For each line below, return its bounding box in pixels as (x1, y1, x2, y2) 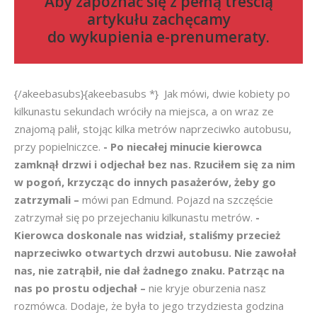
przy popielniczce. (14, 139, 103, 154)
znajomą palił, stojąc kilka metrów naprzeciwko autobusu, (14, 122, 292, 136)
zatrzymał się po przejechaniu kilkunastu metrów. (14, 210, 255, 224)
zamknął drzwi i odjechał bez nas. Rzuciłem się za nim (14, 157, 295, 171)
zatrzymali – (14, 192, 82, 207)
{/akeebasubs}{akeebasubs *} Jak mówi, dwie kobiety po (14, 86, 290, 100)
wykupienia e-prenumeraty (69, 27, 266, 47)
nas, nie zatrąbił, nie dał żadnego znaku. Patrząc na (14, 263, 284, 277)
